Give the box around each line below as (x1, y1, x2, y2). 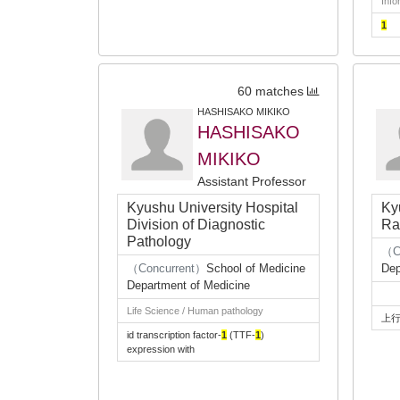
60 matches (237, 85, 304, 98)
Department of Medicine (127, 279, 250, 292)
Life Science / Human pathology (127, 305, 263, 316)
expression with (127, 344, 195, 354)
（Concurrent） (127, 262, 206, 275)
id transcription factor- (127, 329, 221, 340)
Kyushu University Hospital (127, 200, 298, 215)
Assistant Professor (197, 174, 306, 188)
